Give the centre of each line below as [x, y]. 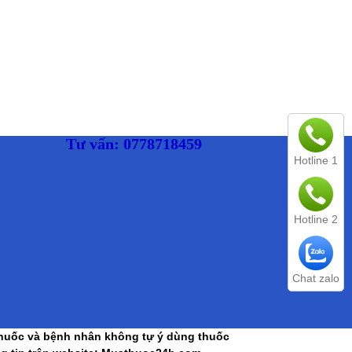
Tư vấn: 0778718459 [134, 144]
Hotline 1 [316, 160]
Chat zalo [316, 278]
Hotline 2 [316, 219]
